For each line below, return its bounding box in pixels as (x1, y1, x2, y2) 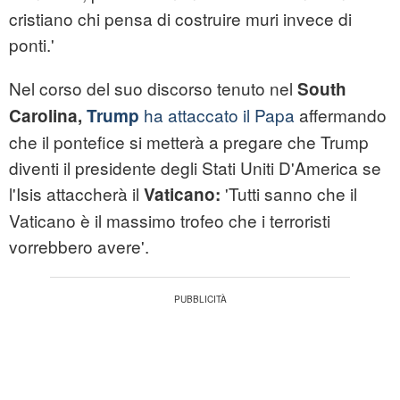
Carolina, (9, 104, 87, 129)
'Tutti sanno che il (225, 181, 357, 206)
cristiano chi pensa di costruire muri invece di (9, 6, 352, 31)
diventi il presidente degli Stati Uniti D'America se (9, 155, 381, 180)
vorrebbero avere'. (9, 234, 149, 259)
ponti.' (9, 32, 54, 57)
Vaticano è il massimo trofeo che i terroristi (9, 208, 330, 233)
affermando (295, 103, 387, 128)
